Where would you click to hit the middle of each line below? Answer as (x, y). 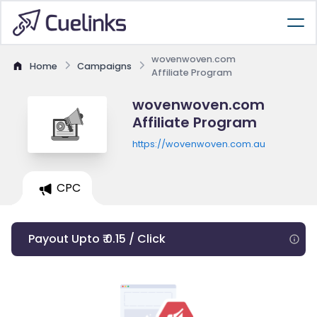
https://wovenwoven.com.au (198, 144)
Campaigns (104, 66)
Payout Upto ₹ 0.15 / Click (97, 239)
